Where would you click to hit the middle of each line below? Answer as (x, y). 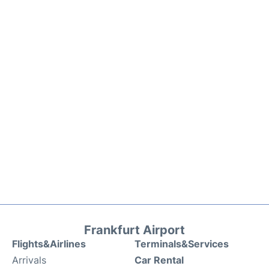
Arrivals (29, 260)
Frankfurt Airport (134, 230)
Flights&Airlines (49, 243)
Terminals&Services (182, 243)
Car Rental (159, 260)
